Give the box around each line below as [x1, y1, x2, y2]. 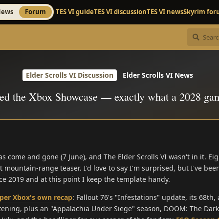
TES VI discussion [94, 7, 147, 16]
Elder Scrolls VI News [123, 70, 193, 80]
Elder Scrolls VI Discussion [26, 70, 113, 80]
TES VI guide [56, 7, 94, 16]
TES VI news [147, 7, 183, 16]
